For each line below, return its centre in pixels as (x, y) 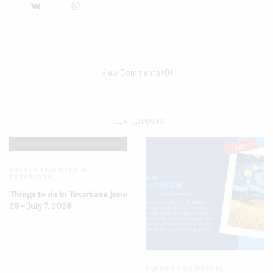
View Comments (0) (136, 73)
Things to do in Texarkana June (68, 195)
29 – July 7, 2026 (40, 207)
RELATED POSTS (136, 121)
